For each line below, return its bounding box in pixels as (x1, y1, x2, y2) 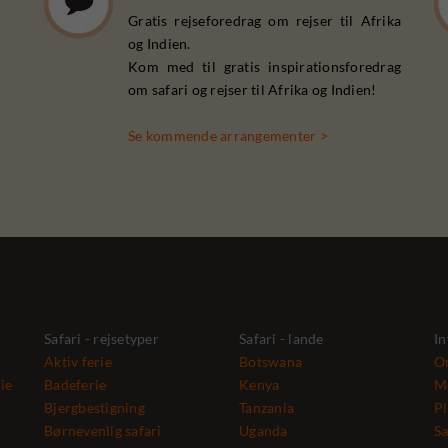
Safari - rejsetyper (44, 330, 159, 347)
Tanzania (239, 399, 294, 416)
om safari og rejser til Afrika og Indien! (128, 81, 377, 98)
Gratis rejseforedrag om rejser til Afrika (128, 12, 401, 29)
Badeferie (44, 376, 107, 393)
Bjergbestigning (44, 399, 145, 416)
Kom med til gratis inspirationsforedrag (128, 58, 401, 75)
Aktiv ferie (44, 353, 112, 370)
